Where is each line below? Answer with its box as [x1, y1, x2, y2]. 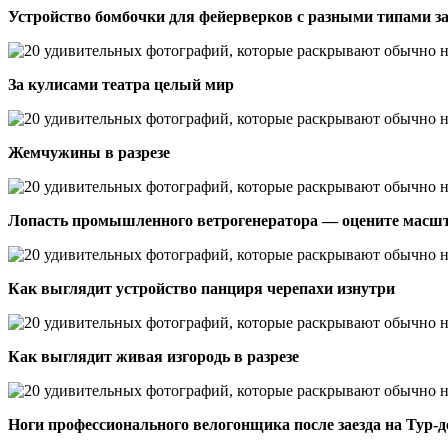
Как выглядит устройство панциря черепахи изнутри [8, 279, 395, 297]
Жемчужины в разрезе [8, 143, 170, 161]
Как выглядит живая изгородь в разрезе [8, 347, 299, 365]
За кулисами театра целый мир [8, 75, 234, 93]
